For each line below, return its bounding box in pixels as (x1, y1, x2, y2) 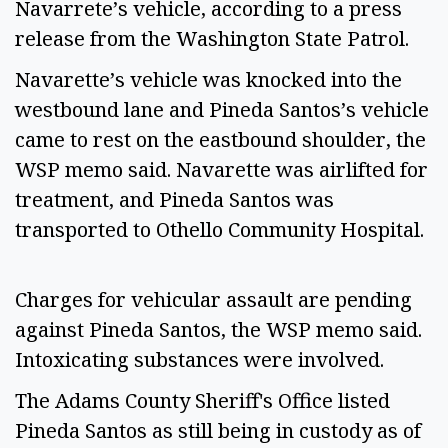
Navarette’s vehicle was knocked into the (15, 65, 402, 93)
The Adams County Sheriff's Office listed (15, 387, 390, 415)
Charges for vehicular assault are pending (15, 286, 412, 314)
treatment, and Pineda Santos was (15, 185, 334, 213)
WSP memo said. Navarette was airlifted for (15, 155, 428, 183)
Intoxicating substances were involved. (15, 346, 389, 374)
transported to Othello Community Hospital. (15, 215, 424, 243)
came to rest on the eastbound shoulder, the (15, 125, 426, 153)
